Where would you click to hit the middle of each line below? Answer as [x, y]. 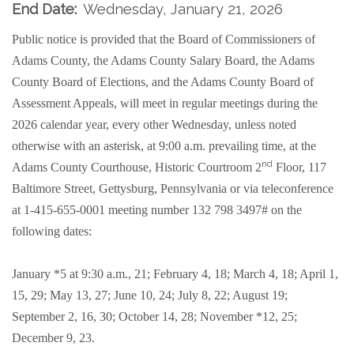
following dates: [52, 231]
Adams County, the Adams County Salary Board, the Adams [163, 60]
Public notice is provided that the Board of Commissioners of [164, 39]
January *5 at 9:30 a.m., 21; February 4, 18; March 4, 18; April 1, [175, 274]
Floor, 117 [299, 167]
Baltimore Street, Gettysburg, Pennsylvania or [128, 188]
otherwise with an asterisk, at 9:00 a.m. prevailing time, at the [164, 146]
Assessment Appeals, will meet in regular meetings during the [165, 103]
